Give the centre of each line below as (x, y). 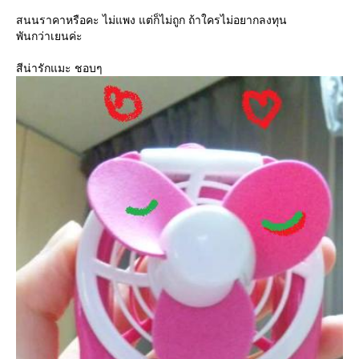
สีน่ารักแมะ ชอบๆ (59, 68)
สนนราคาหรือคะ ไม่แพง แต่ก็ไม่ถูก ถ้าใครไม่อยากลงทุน (151, 20)
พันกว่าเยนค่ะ (49, 36)
